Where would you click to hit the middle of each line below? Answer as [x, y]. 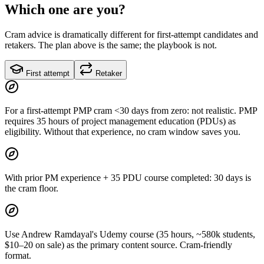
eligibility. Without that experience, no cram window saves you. [123, 131]
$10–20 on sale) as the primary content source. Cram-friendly [118, 245]
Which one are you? [65, 9]
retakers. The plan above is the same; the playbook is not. [111, 45]
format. [18, 255]
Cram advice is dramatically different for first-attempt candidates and [131, 34]
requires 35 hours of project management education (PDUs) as [120, 121]
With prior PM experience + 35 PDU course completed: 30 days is [128, 177]
